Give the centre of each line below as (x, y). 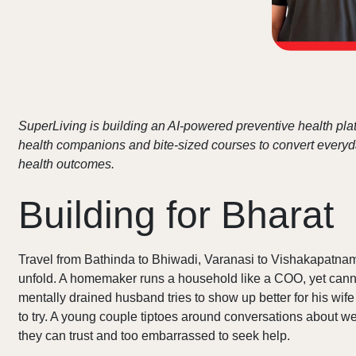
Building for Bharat (176, 215)
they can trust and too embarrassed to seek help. (155, 336)
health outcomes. (67, 164)
